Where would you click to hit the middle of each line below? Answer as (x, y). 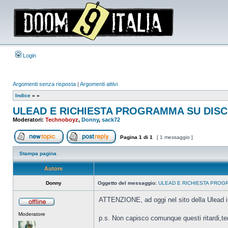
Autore (53, 168)
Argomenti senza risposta (44, 84)
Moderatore (32, 214)
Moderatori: (29, 120)
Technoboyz (62, 120)
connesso (66, 215)
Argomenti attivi (99, 84)
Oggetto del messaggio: (127, 183)
